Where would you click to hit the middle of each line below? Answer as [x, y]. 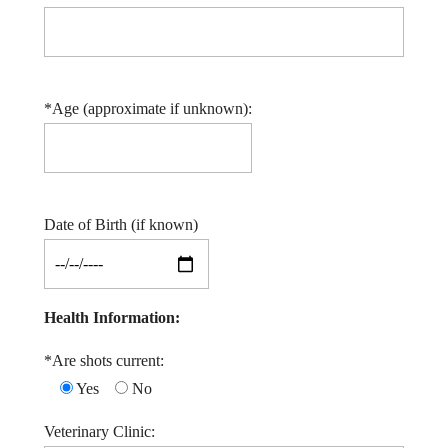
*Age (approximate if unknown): [148, 108]
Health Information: [112, 317]
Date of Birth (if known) [121, 224]
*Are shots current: [104, 360]
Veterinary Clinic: [99, 431]
